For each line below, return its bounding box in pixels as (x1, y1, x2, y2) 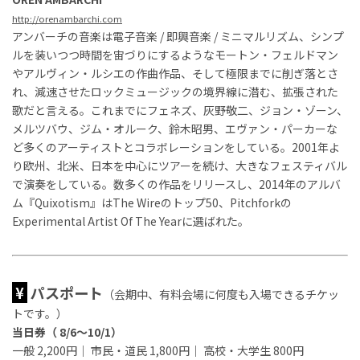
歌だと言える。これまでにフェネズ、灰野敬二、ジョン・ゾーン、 (12, 101, 348, 118)
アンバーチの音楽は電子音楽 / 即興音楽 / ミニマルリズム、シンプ (12, 27, 344, 44)
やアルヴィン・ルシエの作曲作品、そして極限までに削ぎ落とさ (12, 64, 338, 81)
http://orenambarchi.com (12, 11, 122, 25)
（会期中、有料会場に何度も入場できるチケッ (103, 285, 339, 302)
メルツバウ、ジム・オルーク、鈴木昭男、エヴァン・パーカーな (12, 120, 337, 137)
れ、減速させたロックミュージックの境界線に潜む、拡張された (12, 83, 338, 100)
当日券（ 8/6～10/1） (12, 323, 122, 340)
